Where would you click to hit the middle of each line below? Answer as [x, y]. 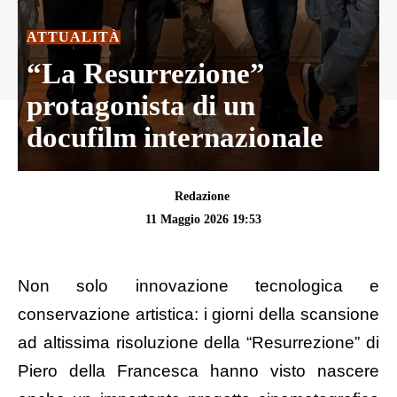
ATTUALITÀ [74, 36]
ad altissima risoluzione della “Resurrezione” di [198, 343]
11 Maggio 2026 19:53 [203, 219]
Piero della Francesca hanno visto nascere [198, 371]
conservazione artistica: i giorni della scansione [198, 315]
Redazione [202, 197]
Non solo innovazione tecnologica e [198, 286]
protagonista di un [141, 105]
